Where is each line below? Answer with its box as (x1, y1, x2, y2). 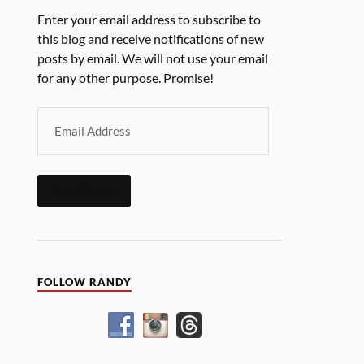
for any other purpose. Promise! (37, 70, 214, 85)
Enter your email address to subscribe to (37, 11, 262, 27)
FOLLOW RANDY (37, 276, 132, 289)
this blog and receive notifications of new (37, 31, 265, 46)
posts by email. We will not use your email (37, 50, 269, 66)
